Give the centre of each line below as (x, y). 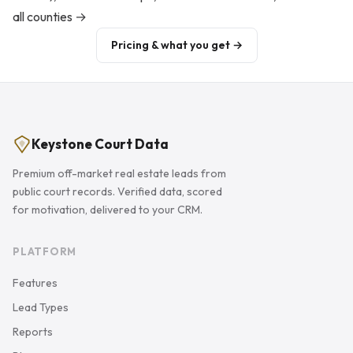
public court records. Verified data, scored (117, 191)
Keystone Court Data (100, 144)
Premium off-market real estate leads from (119, 173)
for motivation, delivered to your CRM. (108, 210)
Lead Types (41, 307)
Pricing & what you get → (176, 45)
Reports (33, 332)
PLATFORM (45, 251)
